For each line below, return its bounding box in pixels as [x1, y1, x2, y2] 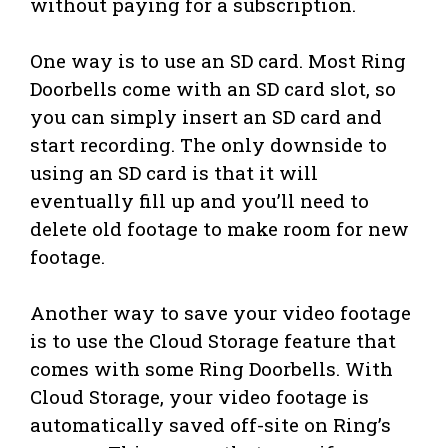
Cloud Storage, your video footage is [30, 384, 369, 410]
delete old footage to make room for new [30, 216, 409, 242]
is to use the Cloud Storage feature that [30, 328, 396, 354]
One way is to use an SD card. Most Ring [30, 48, 406, 74]
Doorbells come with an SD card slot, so [30, 76, 396, 102]
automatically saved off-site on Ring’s [30, 412, 391, 438]
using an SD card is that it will [30, 160, 318, 186]
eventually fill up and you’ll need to [30, 188, 369, 214]
